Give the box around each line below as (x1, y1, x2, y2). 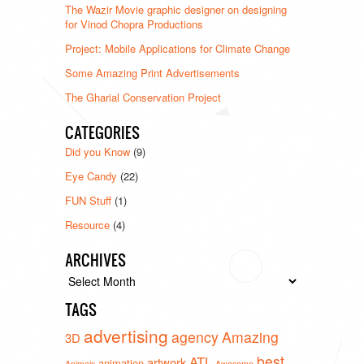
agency (171, 326, 219, 347)
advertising (84, 323, 168, 348)
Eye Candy (65, 167, 117, 184)
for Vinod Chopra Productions (65, 15, 203, 32)
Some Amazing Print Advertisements (65, 64, 240, 80)
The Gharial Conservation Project (65, 89, 221, 105)
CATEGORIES (65, 121, 140, 143)
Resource (65, 216, 110, 232)
